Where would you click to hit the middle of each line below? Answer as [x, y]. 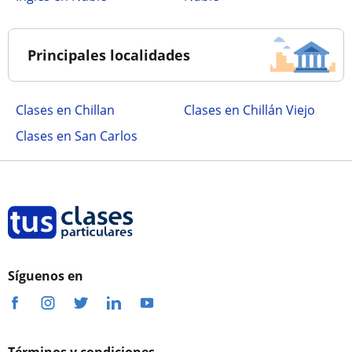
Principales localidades [109, 55]
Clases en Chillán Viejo [249, 110]
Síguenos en [46, 276]
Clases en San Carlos [77, 136]
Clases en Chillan [65, 110]
